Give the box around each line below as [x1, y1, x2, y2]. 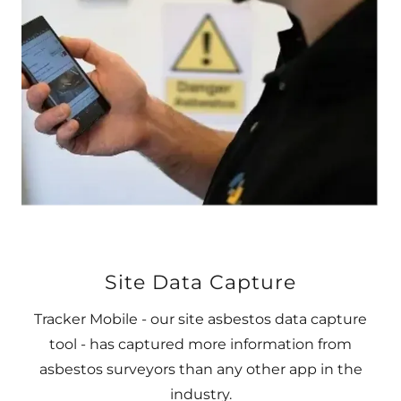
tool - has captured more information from [49, 336, 352, 353]
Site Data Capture [105, 270, 296, 294]
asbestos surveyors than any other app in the [38, 361, 363, 378]
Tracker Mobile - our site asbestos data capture [34, 311, 367, 328]
